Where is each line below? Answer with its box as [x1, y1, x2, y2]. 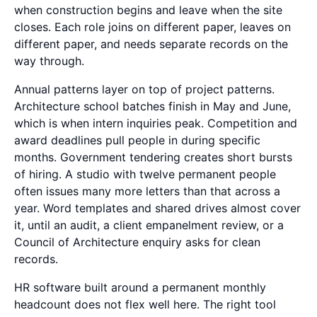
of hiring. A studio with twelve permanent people [14, 167, 276, 181]
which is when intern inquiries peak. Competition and [14, 116, 297, 130]
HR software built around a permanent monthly [14, 280, 266, 294]
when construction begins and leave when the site [14, 3, 282, 17]
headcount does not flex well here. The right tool [14, 297, 276, 311]
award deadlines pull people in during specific [14, 133, 260, 147]
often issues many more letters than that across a [14, 184, 280, 198]
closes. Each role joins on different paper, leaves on [14, 20, 291, 34]
